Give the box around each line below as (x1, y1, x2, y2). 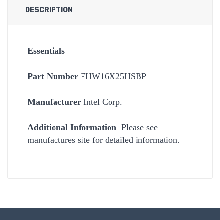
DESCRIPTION (25, 5, 73, 14)
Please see (121, 122, 158, 132)
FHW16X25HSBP (78, 71, 146, 81)
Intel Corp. (81, 96, 122, 107)
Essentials (27, 45, 65, 55)
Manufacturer (27, 96, 81, 107)
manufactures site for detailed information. (27, 135, 180, 145)
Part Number (27, 71, 78, 81)
